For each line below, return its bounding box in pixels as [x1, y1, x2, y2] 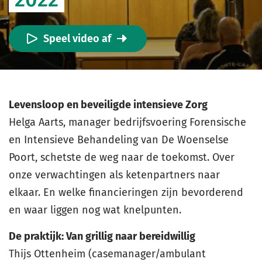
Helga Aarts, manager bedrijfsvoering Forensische [9, 116, 246, 129]
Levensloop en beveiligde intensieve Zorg [9, 98, 208, 111]
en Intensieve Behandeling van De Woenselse [9, 133, 229, 146]
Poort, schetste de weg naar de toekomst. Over [9, 151, 235, 164]
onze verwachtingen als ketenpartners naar [9, 168, 220, 181]
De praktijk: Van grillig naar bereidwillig [9, 230, 195, 243]
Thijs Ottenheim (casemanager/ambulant [9, 247, 206, 260]
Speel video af [43, 32, 111, 45]
